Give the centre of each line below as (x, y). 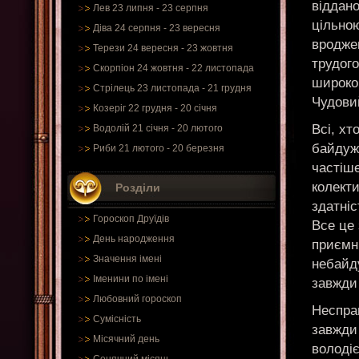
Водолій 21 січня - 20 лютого (158, 128)
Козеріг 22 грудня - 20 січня (155, 108)
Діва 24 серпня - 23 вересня (157, 28)
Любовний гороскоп (137, 299)
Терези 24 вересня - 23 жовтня (163, 48)
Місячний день (126, 339)
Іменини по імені (131, 279)
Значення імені (127, 259)
